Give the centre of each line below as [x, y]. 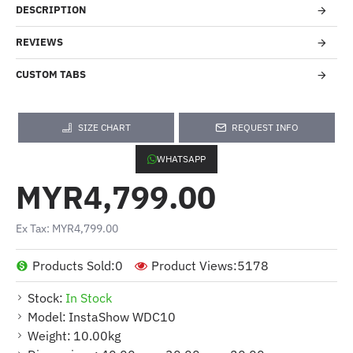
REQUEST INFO [265, 127]
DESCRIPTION [51, 10]
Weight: [49, 336]
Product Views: [194, 266]
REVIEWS [39, 42]
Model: [47, 317]
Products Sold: [74, 266]
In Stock [89, 298]
